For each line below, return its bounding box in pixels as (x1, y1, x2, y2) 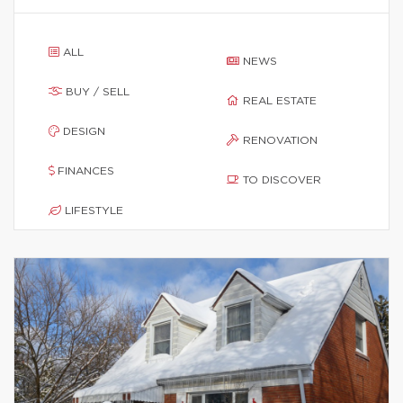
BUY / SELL (66, 86, 130, 97)
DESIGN (63, 126, 105, 137)
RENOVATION (243, 135, 318, 146)
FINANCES (58, 166, 114, 176)
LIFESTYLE (65, 205, 123, 216)
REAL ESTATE (243, 95, 317, 106)
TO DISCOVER (243, 175, 321, 185)
